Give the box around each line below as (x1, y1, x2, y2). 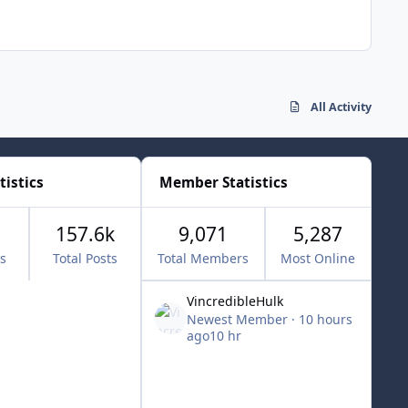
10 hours (299, 310, 353, 328)
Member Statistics (158, 172, 288, 192)
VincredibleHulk (187, 292, 284, 311)
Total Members (158, 250, 250, 268)
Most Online (280, 250, 355, 268)
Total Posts (52, 250, 117, 268)
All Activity (311, 99, 372, 116)
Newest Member (187, 310, 292, 328)
